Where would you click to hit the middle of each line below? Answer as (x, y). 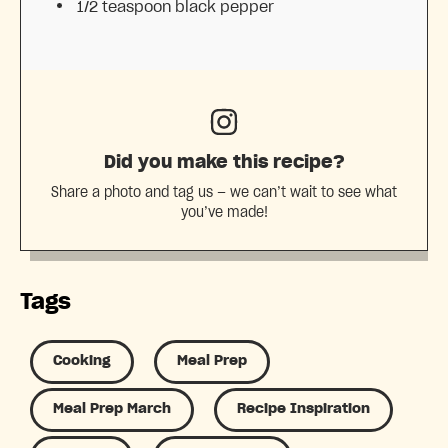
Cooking (82, 361)
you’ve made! (224, 213)
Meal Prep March (112, 409)
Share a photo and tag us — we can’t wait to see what (224, 193)
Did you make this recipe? (224, 162)
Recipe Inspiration (303, 409)
